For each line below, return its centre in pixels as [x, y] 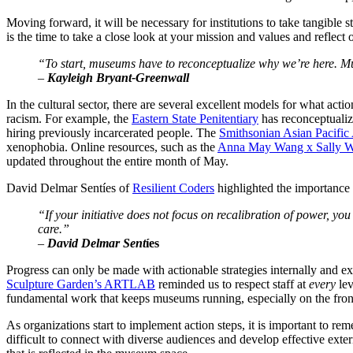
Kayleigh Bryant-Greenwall [117, 78]
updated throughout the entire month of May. [119, 162]
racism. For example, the [69, 119]
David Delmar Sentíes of [69, 188]
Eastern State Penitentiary [195, 119]
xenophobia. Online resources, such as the [112, 147]
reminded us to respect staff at [232, 284]
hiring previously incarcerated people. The [113, 133]
